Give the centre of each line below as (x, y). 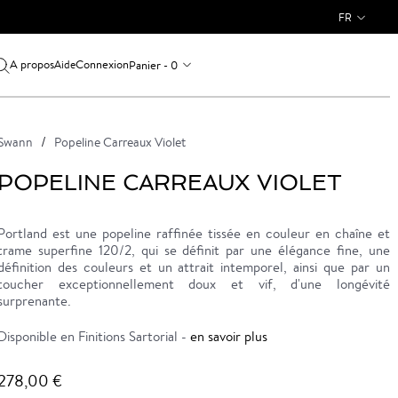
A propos (32, 64)
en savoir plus (228, 336)
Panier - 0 (153, 65)
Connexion (102, 64)
